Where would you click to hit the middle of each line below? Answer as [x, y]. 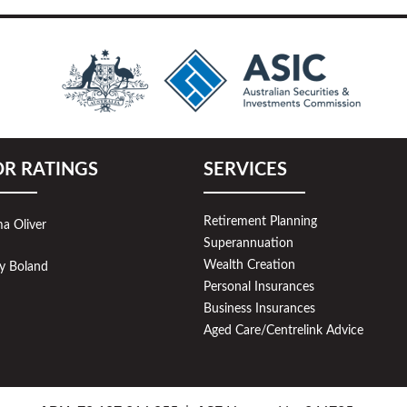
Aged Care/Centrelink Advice [283, 331]
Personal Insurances [259, 287]
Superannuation [248, 243]
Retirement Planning [260, 222]
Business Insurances [259, 309]
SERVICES [245, 170]
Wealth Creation [249, 265]
